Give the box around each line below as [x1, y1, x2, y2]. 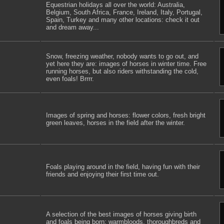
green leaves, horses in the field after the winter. [46, 119, 185, 126]
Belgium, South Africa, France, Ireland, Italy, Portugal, [46, 8, 202, 16]
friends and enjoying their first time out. [46, 170, 159, 178]
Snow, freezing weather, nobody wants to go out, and [46, 52, 198, 60]
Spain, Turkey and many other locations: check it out [46, 16, 199, 23]
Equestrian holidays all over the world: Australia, [46, 1, 185, 8]
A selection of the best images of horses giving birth [46, 210, 196, 218]
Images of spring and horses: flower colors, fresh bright [46, 111, 205, 119]
